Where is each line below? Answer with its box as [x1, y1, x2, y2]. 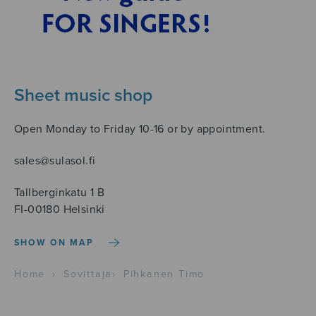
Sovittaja [63, 268, 113, 281]
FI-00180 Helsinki [14, 202, 105, 217]
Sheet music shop [14, 85, 152, 107]
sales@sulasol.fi [14, 154, 96, 169]
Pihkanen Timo [123, 268, 205, 281]
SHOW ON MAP [14, 237, 95, 248]
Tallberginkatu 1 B [14, 186, 105, 200]
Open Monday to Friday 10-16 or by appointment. [14, 121, 266, 136]
